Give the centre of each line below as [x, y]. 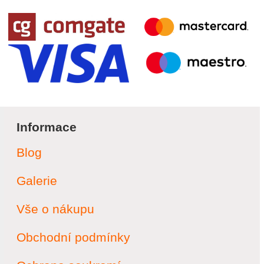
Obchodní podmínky [73, 237]
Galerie [37, 181]
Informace [47, 127]
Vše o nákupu [55, 209]
